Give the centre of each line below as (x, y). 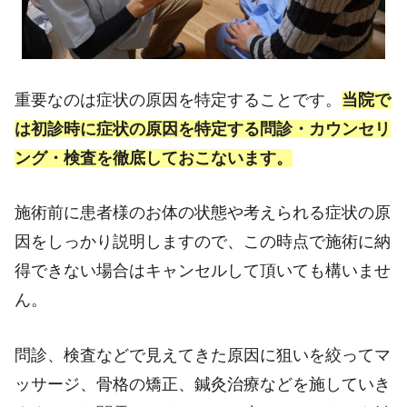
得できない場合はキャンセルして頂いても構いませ (203, 271)
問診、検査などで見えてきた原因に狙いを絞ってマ (203, 356)
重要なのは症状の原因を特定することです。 (178, 99)
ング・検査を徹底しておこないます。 (154, 158)
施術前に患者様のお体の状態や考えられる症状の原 (203, 213)
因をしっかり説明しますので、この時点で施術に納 (203, 242)
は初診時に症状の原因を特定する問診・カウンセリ (203, 129)
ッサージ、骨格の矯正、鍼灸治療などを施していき (203, 385)
